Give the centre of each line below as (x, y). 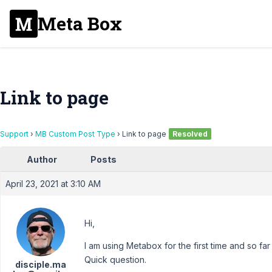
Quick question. (115, 260)
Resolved (190, 134)
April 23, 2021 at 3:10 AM (53, 184)
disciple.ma (40, 264)
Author (42, 159)
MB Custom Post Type (75, 134)
